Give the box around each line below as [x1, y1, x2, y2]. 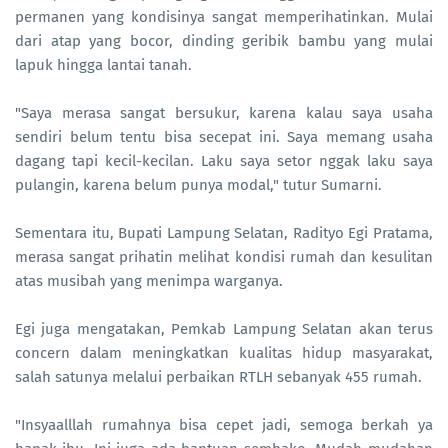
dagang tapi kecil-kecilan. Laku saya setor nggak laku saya [15, 152, 433, 170]
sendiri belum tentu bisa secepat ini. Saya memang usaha [15, 128, 433, 146]
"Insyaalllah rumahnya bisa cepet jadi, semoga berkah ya [15, 416, 433, 434]
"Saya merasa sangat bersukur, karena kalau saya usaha [15, 104, 433, 122]
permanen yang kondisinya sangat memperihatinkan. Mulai [15, 8, 433, 26]
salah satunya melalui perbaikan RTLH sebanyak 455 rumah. [15, 368, 422, 386]
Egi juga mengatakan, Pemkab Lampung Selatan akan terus [15, 320, 433, 338]
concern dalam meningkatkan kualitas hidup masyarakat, [15, 344, 433, 362]
